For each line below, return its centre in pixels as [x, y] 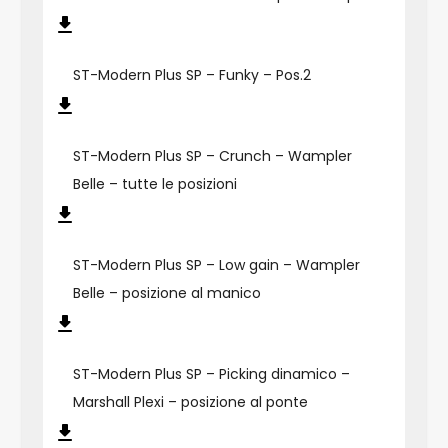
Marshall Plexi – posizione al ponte [190, 401]
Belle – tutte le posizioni [154, 183]
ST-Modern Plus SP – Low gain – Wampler [216, 264]
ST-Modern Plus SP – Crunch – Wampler [212, 155]
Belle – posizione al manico [166, 292]
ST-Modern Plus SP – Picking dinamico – [211, 373]
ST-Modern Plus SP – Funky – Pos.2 [191, 74]
